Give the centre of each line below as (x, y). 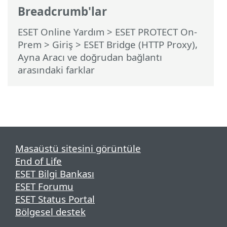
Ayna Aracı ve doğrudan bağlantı (90, 57)
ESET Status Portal (55, 199)
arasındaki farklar (56, 70)
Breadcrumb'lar (62, 11)
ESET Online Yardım (61, 32)
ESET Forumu (44, 186)
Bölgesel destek (50, 212)
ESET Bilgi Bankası (55, 174)
